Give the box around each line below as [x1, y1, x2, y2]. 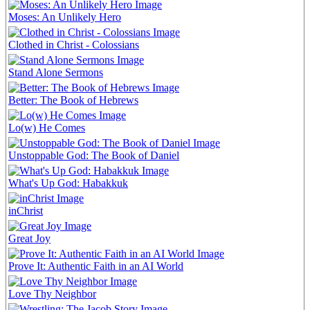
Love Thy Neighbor [8, 288, 96, 300]
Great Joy [8, 232, 51, 245]
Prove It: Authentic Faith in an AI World [8, 260, 183, 273]
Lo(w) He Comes [8, 122, 85, 134]
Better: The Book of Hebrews [8, 94, 138, 107]
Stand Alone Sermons [8, 66, 103, 79]
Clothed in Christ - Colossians [8, 39, 139, 51]
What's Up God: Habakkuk [8, 177, 128, 190]
